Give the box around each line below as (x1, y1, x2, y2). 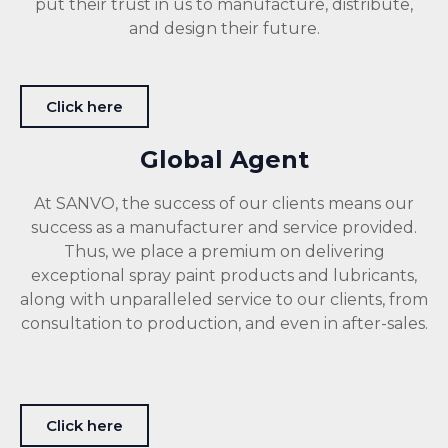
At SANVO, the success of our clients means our (34, 193, 414, 213)
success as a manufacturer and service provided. (31, 217, 417, 237)
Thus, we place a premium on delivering (63, 241, 385, 261)
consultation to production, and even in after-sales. (20, 313, 428, 333)
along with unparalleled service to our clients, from (20, 289, 428, 309)
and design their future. (128, 18, 320, 38)
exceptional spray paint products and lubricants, (31, 265, 417, 285)
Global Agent (139, 144, 309, 174)
